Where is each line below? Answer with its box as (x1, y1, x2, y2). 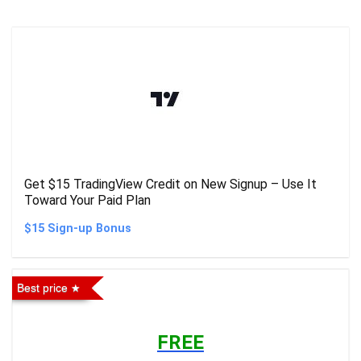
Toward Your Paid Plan (24, 193, 151, 208)
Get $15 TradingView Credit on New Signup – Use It (24, 176, 317, 192)
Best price (17, 281, 68, 294)
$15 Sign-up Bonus (24, 222, 131, 235)
